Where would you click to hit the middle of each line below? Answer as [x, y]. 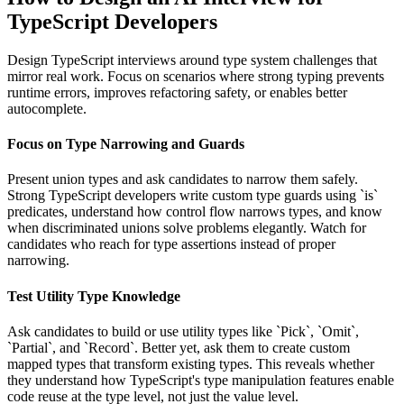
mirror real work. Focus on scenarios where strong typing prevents [196, 76]
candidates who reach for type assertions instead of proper [171, 244]
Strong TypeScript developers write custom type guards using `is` [193, 196]
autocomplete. [47, 108]
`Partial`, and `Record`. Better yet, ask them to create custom [179, 347]
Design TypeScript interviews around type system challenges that [192, 60]
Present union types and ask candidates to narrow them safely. [183, 179]
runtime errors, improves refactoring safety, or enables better [177, 92]
